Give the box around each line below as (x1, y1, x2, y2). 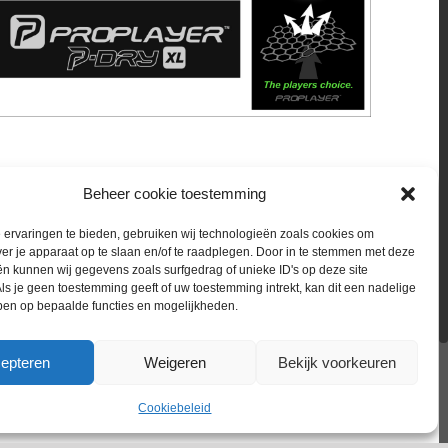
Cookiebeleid (138, 401, 212, 415)
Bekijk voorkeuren (277, 353, 396, 371)
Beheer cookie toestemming (83, 185, 267, 202)
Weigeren (143, 353, 206, 371)
